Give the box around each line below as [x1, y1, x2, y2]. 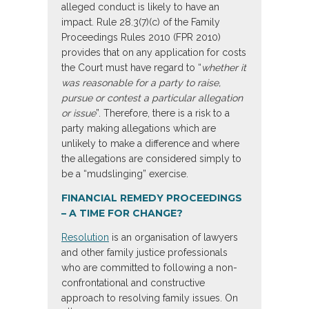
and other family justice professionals [61, 247, 228, 259]
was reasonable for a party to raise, [61, 77, 221, 89]
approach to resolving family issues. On [61, 292, 238, 304]
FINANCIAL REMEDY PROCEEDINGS [61, 192, 242, 205]
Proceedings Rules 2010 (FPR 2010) [61, 32, 221, 43]
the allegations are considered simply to [61, 153, 241, 165]
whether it [201, 62, 246, 74]
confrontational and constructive [61, 277, 205, 289]
